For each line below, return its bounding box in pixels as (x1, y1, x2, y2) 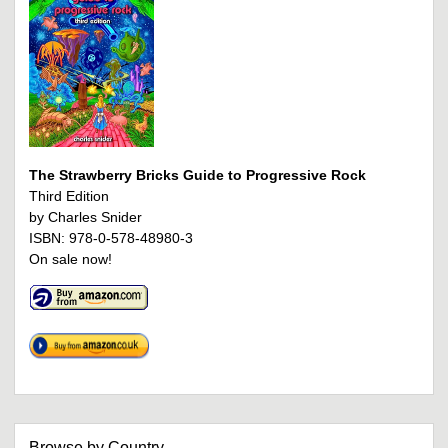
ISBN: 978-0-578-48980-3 (29, 230, 193, 247)
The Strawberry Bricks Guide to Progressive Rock (29, 167, 366, 184)
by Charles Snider (29, 209, 142, 226)
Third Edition (29, 188, 109, 205)
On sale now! (29, 251, 112, 268)
